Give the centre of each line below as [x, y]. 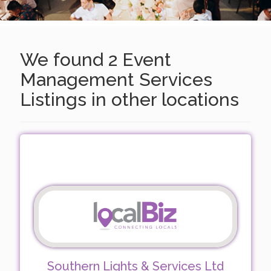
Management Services [116, 80]
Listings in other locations [129, 100]
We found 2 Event [95, 60]
